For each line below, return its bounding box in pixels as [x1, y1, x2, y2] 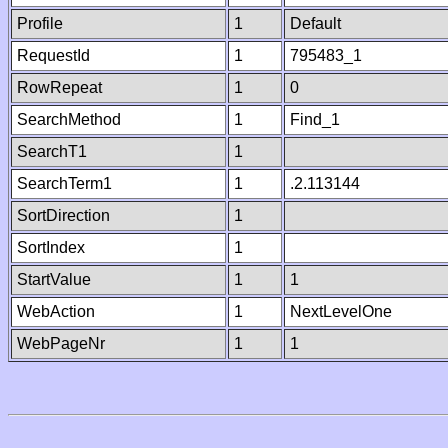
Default [290, 15, 341, 32]
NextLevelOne [290, 303, 392, 320]
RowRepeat [17, 79, 102, 96]
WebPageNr [17, 335, 105, 352]
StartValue [17, 271, 91, 288]
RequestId [17, 47, 90, 64]
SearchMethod [17, 111, 121, 128]
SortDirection [17, 207, 110, 224]
